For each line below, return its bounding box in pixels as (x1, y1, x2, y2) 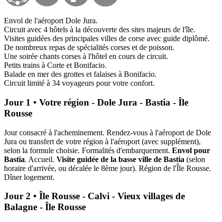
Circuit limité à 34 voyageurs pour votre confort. (4, 79, 155, 88)
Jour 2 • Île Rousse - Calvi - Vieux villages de (4, 191, 185, 202)
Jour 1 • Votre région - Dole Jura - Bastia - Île (4, 97, 188, 108)
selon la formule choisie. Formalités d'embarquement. (4, 146, 172, 155)
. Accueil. (25, 155, 56, 164)
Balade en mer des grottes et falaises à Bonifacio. (4, 70, 157, 79)
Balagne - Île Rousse (4, 202, 86, 213)
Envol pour (172, 146, 210, 155)
